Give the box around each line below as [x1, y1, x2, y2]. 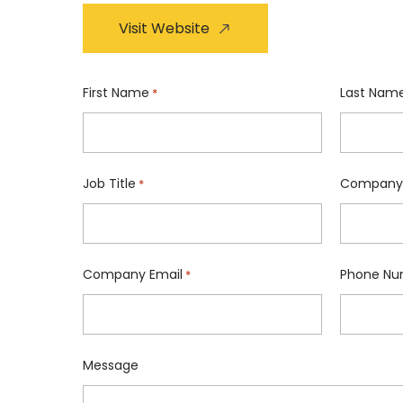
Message [83, 356, 139, 374]
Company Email [83, 265, 183, 283]
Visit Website [119, 18, 210, 39]
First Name [83, 84, 149, 102]
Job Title [83, 175, 136, 193]
